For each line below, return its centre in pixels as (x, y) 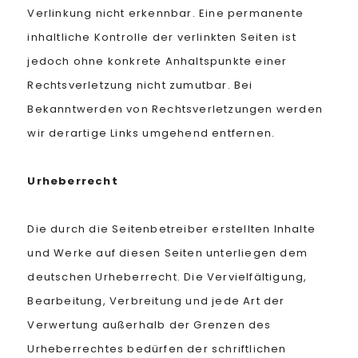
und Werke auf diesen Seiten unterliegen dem (167, 253)
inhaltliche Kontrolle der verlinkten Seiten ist (162, 37)
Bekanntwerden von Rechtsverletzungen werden (175, 109)
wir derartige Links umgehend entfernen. (151, 133)
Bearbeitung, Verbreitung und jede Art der (156, 301)
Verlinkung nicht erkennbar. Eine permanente (165, 13)
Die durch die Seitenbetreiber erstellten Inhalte (171, 229)
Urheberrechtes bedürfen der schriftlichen (157, 349)
